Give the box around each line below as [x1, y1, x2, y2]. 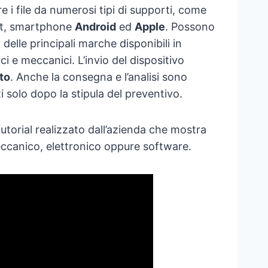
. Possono [165, 20, 215, 33]
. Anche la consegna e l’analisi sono [10, 71, 187, 84]
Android [74, 20, 116, 33]
